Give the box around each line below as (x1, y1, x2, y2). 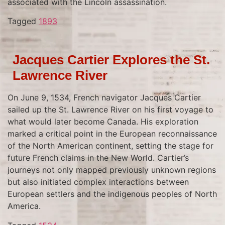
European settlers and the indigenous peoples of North (8, 189, 217, 199)
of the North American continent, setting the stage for (8, 141, 213, 151)
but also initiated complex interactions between (8, 177, 189, 187)
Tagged (8, 16, 39, 27)
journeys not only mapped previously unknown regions (8, 165, 216, 175)
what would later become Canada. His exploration (8, 117, 198, 127)
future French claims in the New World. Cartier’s (8, 153, 189, 163)
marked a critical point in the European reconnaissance (8, 129, 217, 139)
